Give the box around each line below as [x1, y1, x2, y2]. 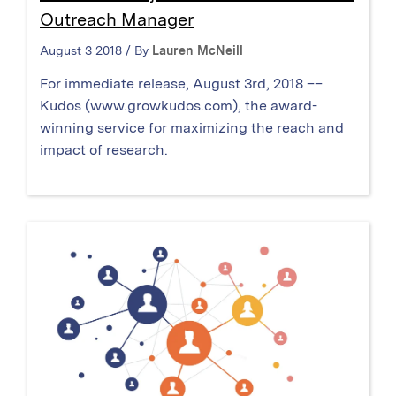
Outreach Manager [40, 8, 194, 30]
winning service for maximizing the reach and [40, 118, 344, 136]
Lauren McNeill [152, 42, 243, 57]
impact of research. [40, 141, 168, 158]
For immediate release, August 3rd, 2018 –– [40, 74, 323, 92]
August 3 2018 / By [40, 42, 152, 57]
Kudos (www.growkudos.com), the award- [40, 96, 317, 114]
